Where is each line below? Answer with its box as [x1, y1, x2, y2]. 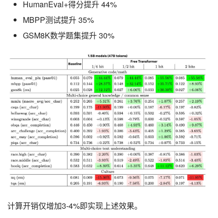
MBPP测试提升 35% [23, 14, 94, 26]
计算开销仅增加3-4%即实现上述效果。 [7, 200, 142, 211]
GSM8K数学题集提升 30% [23, 30, 114, 41]
